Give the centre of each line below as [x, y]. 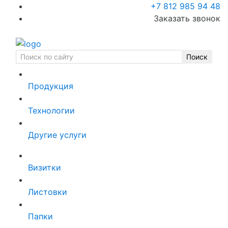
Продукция [51, 86]
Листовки [48, 192]
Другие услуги [57, 135]
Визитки [45, 167]
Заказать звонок [187, 18]
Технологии [51, 110]
